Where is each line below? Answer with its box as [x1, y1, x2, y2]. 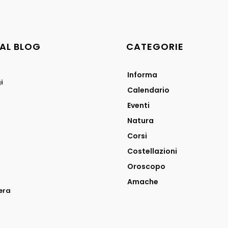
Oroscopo [127, 161, 165, 172]
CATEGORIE [126, 40, 184, 53]
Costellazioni [127, 146, 177, 156]
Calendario [127, 84, 169, 95]
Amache [127, 176, 158, 187]
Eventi [127, 100, 150, 110]
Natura [127, 115, 154, 126]
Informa [127, 69, 157, 80]
